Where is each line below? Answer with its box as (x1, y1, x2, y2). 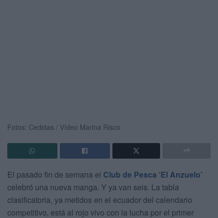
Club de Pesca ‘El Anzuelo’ (103, 168, 202, 180)
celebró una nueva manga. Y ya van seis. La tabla (7, 181, 179, 193)
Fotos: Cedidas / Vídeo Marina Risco (7, 122, 120, 132)
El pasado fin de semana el (7, 168, 103, 180)
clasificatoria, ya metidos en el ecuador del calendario (7, 194, 192, 205)
